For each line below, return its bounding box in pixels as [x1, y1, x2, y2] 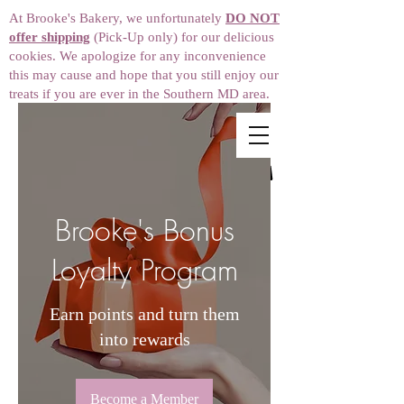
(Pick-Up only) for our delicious [90, 30, 274, 44]
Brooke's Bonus [54, 211, 234, 251]
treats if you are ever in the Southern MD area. [9, 87, 273, 101]
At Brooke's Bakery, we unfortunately [9, 11, 225, 25]
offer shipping [9, 30, 90, 44]
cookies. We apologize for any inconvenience [9, 49, 266, 63]
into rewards [98, 329, 190, 350]
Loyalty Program [50, 251, 238, 290]
